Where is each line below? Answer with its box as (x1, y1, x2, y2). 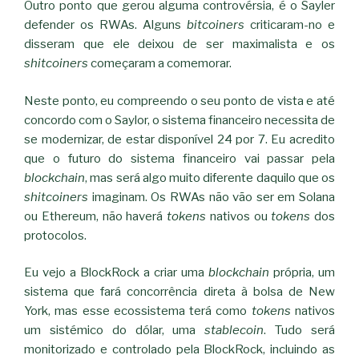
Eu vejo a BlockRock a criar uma (24, 265, 208, 280)
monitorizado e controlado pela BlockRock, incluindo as (24, 342, 335, 357)
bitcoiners (187, 18, 250, 33)
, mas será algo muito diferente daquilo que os (85, 170, 335, 185)
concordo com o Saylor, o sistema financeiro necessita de (24, 112, 335, 127)
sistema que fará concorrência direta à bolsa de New (24, 284, 335, 300)
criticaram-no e (250, 18, 335, 33)
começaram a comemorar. (91, 56, 234, 71)
